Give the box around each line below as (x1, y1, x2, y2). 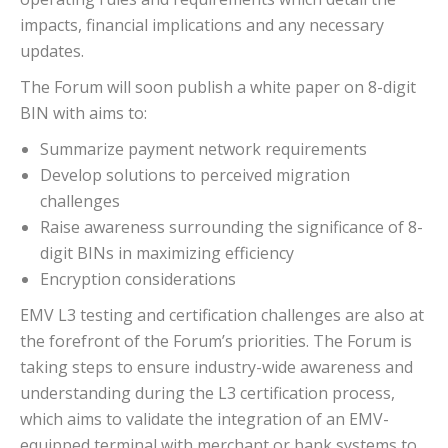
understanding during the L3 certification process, (20, 382, 395, 405)
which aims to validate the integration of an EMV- (20, 408, 389, 431)
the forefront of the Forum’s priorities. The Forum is (20, 330, 412, 353)
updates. (20, 40, 84, 63)
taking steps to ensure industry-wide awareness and (20, 356, 413, 379)
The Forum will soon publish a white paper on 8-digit (20, 76, 416, 99)
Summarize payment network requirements (40, 138, 367, 161)
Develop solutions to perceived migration (40, 164, 350, 187)
